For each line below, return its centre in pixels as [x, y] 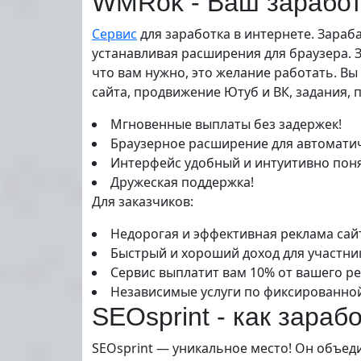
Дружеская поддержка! [182, 182]
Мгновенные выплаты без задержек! [226, 124]
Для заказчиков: [143, 201]
